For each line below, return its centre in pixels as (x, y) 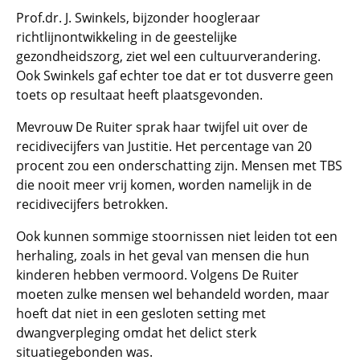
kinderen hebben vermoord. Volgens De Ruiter (157, 275)
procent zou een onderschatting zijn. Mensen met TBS (179, 166)
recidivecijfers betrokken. (92, 204)
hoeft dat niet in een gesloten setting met (141, 313)
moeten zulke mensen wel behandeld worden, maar (173, 294)
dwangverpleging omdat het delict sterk (136, 333)
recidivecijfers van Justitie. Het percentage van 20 (164, 146)
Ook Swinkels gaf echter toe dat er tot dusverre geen (175, 76)
